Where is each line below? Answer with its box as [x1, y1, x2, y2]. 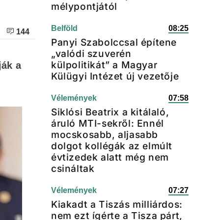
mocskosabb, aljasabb [51, 129, 159, 140]
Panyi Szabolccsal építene [51, 36, 177, 48]
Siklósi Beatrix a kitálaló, [51, 106, 169, 118]
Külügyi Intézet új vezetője [51, 70, 179, 82]
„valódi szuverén [51, 48, 132, 59]
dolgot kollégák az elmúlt [51, 140, 173, 152]
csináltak [51, 163, 95, 174]
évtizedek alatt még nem [51, 151, 169, 163]
